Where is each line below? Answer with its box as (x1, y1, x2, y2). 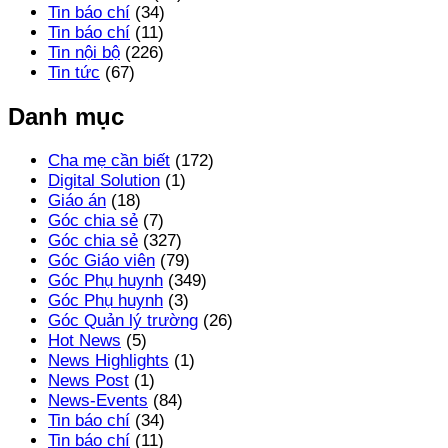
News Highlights (48, 351, 169, 371)
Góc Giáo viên (48, 251, 155, 271)
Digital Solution (48, 171, 160, 191)
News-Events (48, 391, 148, 411)
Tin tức (48, 63, 100, 83)
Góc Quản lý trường (48, 311, 198, 331)
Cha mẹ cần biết (48, 151, 170, 171)
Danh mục (8, 103, 124, 131)
